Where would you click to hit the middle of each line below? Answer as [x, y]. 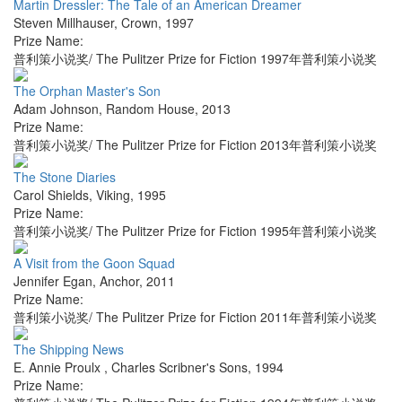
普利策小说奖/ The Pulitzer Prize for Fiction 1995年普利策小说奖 [195, 231]
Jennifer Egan [53, 281]
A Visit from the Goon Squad [94, 263]
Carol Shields [51, 195]
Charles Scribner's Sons [179, 367]
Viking [113, 195]
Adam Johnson [56, 109]
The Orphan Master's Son [87, 91]
